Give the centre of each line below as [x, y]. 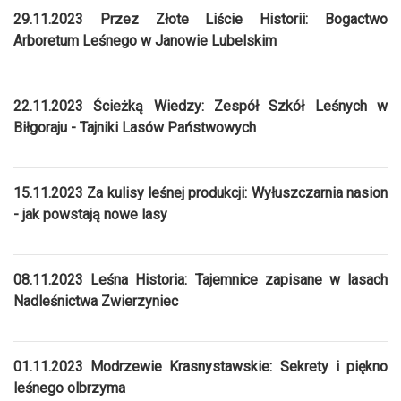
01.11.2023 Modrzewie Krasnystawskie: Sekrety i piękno [200, 366]
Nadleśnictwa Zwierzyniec [96, 301]
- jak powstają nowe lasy [90, 214]
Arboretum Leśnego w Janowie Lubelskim [145, 40]
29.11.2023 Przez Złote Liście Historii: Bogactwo [200, 19]
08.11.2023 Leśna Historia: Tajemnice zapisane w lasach [200, 279]
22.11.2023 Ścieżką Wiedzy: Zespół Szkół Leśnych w [200, 106]
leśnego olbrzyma [69, 388]
